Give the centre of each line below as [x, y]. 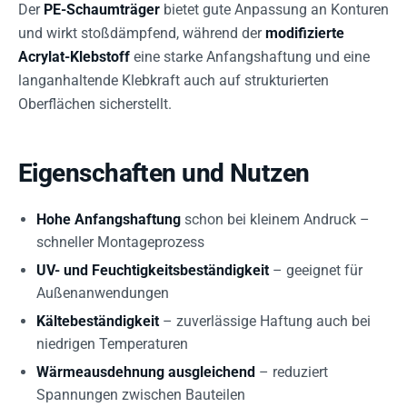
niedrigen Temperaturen [112, 344]
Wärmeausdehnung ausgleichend [146, 372]
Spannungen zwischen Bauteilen [141, 395]
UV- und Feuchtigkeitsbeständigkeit [153, 270]
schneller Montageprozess [120, 242]
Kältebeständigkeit [98, 321]
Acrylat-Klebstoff [74, 57]
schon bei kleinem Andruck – [275, 219]
